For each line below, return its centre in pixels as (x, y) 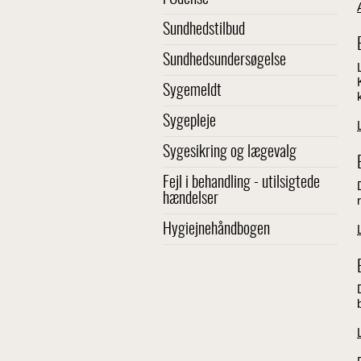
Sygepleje (189, 122)
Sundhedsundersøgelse (224, 60)
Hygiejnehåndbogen (216, 230)
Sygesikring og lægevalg (230, 152)
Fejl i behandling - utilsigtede (241, 183)
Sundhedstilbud (204, 30)
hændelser (191, 199)
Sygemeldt (192, 91)
